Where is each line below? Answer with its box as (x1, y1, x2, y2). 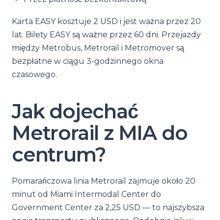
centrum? (12, 142, 106, 166)
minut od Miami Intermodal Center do (12, 190, 161, 199)
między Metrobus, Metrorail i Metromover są (12, 43, 184, 53)
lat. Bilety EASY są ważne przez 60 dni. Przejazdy (12, 30, 201, 39)
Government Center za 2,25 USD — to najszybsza (12, 203, 204, 212)
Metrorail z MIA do (12, 121, 188, 145)
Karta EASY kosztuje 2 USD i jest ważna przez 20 (12, 17, 201, 26)
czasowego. (12, 70, 57, 79)
